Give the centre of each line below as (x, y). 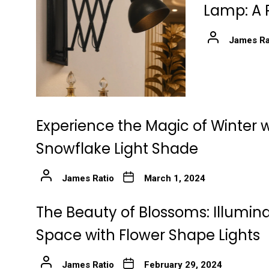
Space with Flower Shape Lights (148, 235)
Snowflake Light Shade (117, 148)
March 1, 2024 (174, 178)
